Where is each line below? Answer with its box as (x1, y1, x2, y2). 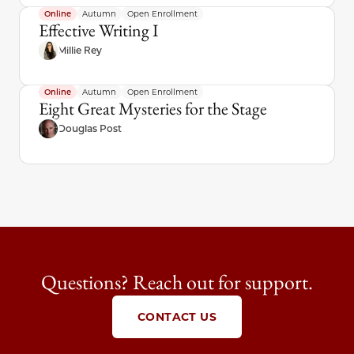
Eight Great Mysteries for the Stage (39, 97, 267, 121)
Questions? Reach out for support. (41, 268, 313, 296)
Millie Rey (58, 44, 102, 57)
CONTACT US (137, 309, 217, 324)
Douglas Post (58, 122, 122, 135)
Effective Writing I (39, 19, 158, 43)
